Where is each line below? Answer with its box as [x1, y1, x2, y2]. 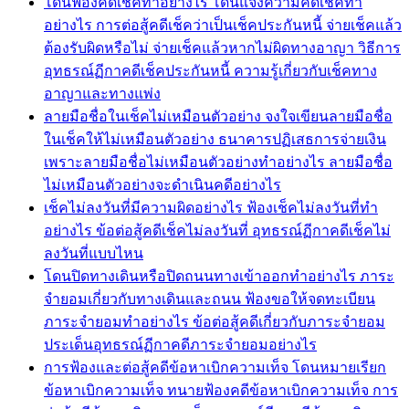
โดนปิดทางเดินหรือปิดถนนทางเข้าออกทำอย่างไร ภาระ [44, 267, 394, 284]
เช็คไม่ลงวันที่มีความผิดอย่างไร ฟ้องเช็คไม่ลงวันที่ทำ [44, 199, 378, 215]
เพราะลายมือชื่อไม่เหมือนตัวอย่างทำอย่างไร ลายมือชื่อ [44, 153, 393, 170]
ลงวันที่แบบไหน [44, 245, 143, 261]
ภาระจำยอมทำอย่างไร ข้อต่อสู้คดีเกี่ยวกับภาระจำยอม [44, 313, 385, 330]
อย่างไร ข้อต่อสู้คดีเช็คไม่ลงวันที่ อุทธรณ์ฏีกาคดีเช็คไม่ [44, 222, 391, 238]
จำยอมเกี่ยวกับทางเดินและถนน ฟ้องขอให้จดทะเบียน [44, 290, 375, 307]
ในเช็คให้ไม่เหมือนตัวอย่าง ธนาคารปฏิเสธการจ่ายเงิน [44, 131, 386, 147]
